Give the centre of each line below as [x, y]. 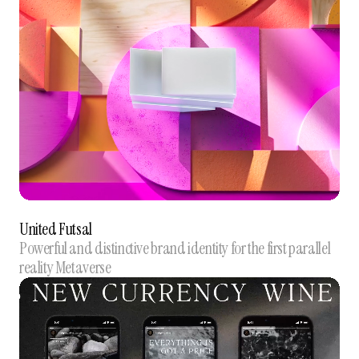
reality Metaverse [65, 267]
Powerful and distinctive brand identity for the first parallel [175, 248]
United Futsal [55, 229]
